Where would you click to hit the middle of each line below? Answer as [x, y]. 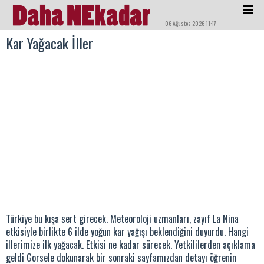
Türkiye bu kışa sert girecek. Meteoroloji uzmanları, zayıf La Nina [122, 219]
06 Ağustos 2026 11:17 [191, 23]
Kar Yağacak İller [49, 43]
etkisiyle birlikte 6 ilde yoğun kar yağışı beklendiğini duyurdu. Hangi [127, 232]
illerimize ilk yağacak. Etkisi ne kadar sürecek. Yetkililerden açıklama [131, 245]
